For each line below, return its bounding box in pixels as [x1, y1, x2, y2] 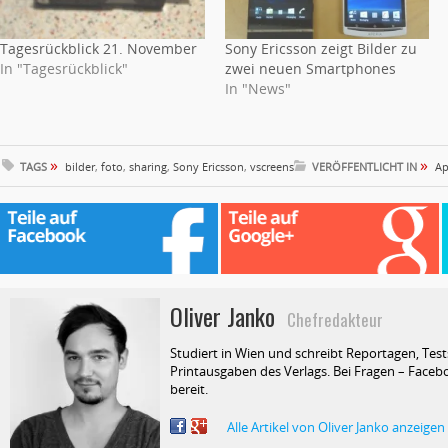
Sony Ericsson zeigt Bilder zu [224, 38, 417, 58]
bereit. [170, 379, 208, 398]
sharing [129, 158, 167, 174]
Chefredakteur [275, 306, 383, 332]
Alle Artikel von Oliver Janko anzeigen [227, 417, 445, 436]
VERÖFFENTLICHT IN [312, 158, 420, 174]
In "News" [224, 78, 291, 98]
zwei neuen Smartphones [224, 58, 396, 78]
